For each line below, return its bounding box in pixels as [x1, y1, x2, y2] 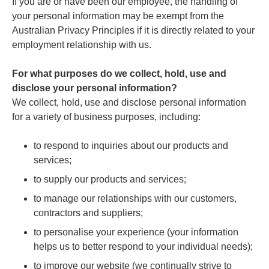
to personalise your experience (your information [34, 226, 238, 237]
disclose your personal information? [12, 82, 177, 93]
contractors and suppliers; [34, 207, 143, 218]
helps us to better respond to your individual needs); [34, 241, 253, 252]
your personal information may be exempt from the [12, 10, 224, 21]
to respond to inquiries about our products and [34, 140, 228, 151]
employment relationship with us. [12, 39, 151, 50]
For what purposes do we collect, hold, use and [12, 68, 226, 79]
